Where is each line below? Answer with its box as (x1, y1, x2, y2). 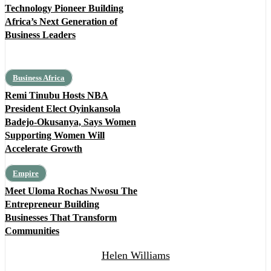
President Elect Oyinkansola (5, 103, 120, 114)
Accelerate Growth (5, 143, 82, 154)
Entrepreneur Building (5, 199, 99, 210)
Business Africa (13, 73, 65, 83)
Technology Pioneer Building (5, 3, 123, 14)
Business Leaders (5, 30, 76, 41)
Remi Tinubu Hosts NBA (5, 90, 108, 101)
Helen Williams (101, 249, 170, 262)
